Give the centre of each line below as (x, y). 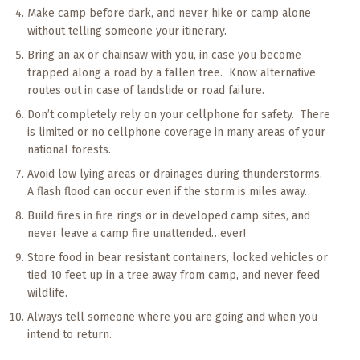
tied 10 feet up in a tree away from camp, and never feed (173, 275)
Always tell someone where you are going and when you (172, 317)
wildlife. (47, 293)
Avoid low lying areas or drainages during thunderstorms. (176, 174)
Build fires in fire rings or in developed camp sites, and (168, 216)
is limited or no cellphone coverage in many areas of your (176, 132)
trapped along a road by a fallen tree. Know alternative (171, 73)
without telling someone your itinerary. (127, 31)
